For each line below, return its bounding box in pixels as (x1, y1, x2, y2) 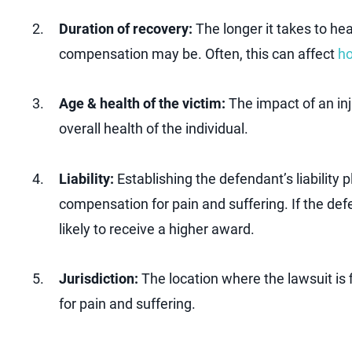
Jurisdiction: (59, 270, 138, 288)
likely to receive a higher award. (59, 220, 255, 237)
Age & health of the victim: (59, 95, 225, 112)
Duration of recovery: (59, 20, 192, 37)
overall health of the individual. (59, 120, 248, 137)
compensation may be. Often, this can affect (59, 45, 335, 62)
